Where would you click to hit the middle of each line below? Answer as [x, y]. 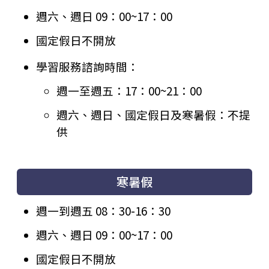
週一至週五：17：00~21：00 [129, 90]
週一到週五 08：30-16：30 [103, 210]
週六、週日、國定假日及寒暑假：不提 [154, 114]
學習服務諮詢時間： [87, 67]
